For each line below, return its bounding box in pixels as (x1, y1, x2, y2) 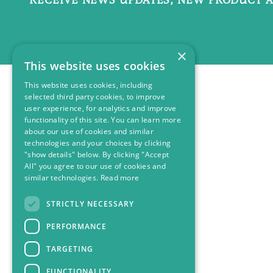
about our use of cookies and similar (24, 126, 154, 136)
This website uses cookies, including (24, 80, 152, 90)
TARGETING (46, 243, 93, 254)
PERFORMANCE (46, 221, 107, 232)
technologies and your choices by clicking (24, 138, 171, 148)
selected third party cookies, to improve (24, 91, 166, 102)
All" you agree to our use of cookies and (24, 161, 166, 171)
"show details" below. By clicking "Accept (24, 149, 169, 160)
